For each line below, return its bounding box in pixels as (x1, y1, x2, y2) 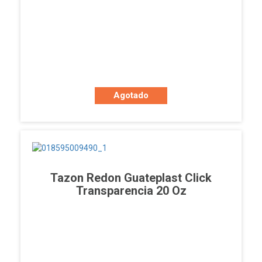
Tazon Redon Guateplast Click (50, 171, 212, 185)
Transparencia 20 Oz (75, 184, 187, 198)
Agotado (113, 90, 149, 101)
